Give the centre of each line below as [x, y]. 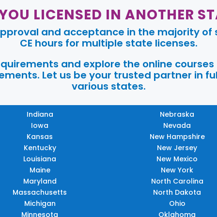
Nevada [177, 126]
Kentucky [40, 148]
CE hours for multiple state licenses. [108, 43]
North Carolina [177, 181]
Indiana [40, 115]
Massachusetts [40, 193]
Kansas [40, 137]
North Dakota [177, 193]
